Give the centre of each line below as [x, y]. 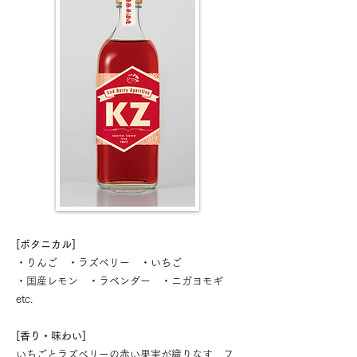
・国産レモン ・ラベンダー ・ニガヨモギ [125, 281]
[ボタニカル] [46, 245]
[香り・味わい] [51, 336]
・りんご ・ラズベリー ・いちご [99, 263]
